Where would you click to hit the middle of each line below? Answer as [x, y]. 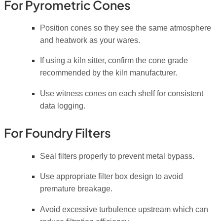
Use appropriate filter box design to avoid [111, 177]
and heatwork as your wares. [90, 40]
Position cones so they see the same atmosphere [125, 28]
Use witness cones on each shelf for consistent [121, 93]
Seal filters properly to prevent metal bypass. [117, 156]
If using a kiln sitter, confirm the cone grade [114, 61]
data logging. [62, 106]
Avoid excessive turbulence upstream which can [124, 209]
